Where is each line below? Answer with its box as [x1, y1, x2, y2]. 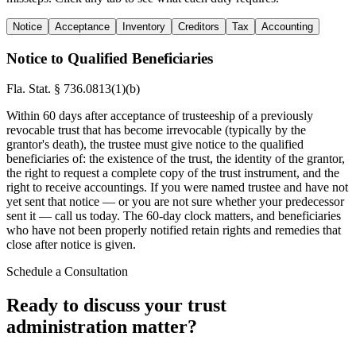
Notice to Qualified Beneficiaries [6, 49, 213, 67]
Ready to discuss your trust [6, 295, 226, 316]
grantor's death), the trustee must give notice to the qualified [6, 137, 304, 152]
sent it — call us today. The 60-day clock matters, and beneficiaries [6, 209, 341, 223]
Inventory [122, 20, 165, 33]
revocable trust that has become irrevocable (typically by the [6, 123, 306, 137]
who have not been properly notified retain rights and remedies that [6, 223, 341, 238]
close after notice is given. [6, 238, 136, 252]
